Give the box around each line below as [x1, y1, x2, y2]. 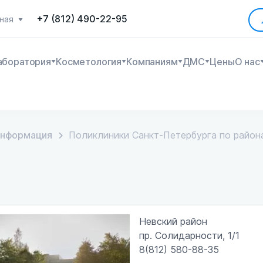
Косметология [55, 56, 122, 68]
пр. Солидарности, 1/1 [139, 230, 240, 241]
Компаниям [126, 56, 178, 68]
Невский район [139, 215, 207, 227]
